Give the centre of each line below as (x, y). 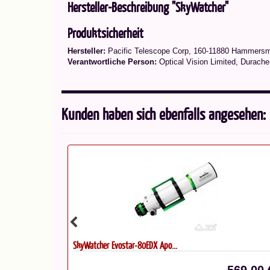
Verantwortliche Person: (112, 62)
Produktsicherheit (105, 33)
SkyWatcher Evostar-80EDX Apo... (125, 245)
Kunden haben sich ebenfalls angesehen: (164, 114)
